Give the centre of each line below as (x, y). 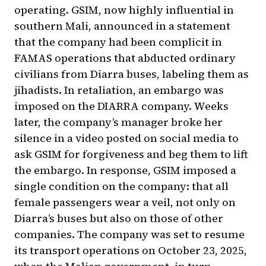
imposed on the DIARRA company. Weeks (121, 106)
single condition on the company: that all (121, 186)
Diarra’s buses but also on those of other (119, 218)
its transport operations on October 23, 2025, (131, 251)
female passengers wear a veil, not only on (125, 202)
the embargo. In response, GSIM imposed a (125, 170)
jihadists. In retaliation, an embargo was (119, 90)
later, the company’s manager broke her (118, 122)
